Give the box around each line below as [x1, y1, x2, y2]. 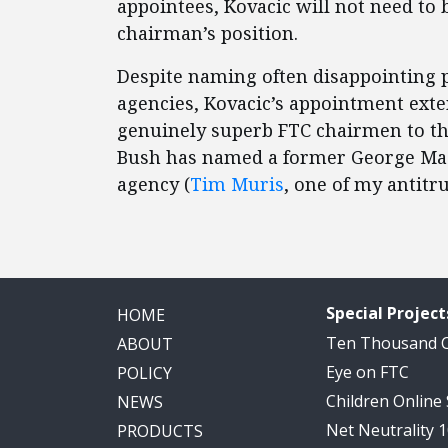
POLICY [117, 362, 172, 384]
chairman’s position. [117, 21, 298, 45]
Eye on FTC [326, 361, 409, 383]
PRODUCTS [117, 420, 203, 442]
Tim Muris [190, 172, 284, 196]
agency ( [117, 172, 190, 196]
